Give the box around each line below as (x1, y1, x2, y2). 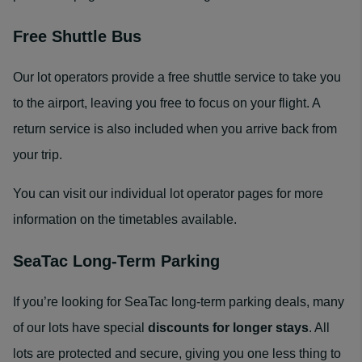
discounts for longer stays (148, 321, 309, 335)
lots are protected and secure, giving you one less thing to (13, 347, 341, 360)
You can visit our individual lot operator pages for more (13, 187, 323, 200)
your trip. (13, 148, 62, 162)
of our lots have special (13, 321, 148, 335)
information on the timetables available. (13, 213, 237, 226)
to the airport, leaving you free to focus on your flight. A (13, 96, 320, 110)
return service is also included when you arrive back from (13, 122, 337, 136)
